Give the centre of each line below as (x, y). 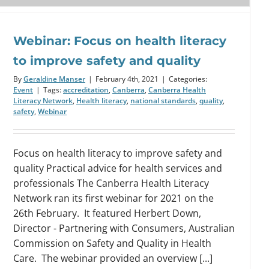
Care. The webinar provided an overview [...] (113, 258)
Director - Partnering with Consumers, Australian (124, 228)
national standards (163, 100)
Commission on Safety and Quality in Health (112, 243)
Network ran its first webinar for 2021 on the (113, 198)
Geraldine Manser (54, 79)
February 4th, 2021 (127, 79)
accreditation (86, 89)
